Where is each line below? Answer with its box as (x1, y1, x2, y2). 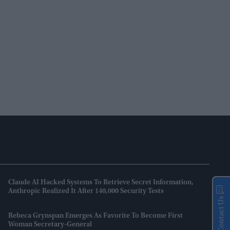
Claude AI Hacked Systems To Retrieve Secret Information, (8, 179, 194, 187)
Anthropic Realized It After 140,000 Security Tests (8, 188, 164, 196)
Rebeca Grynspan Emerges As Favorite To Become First (8, 213, 183, 220)
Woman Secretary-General (8, 221, 92, 229)
